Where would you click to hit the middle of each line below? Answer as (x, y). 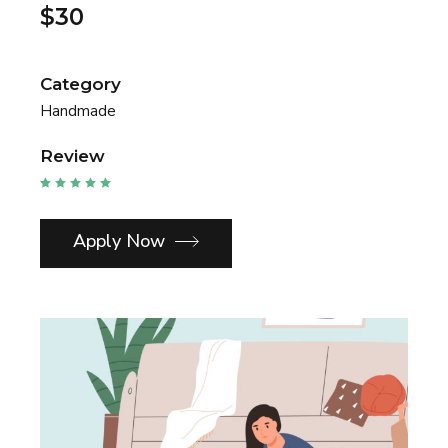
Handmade (78, 111)
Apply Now (119, 241)
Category (80, 84)
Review (72, 156)
